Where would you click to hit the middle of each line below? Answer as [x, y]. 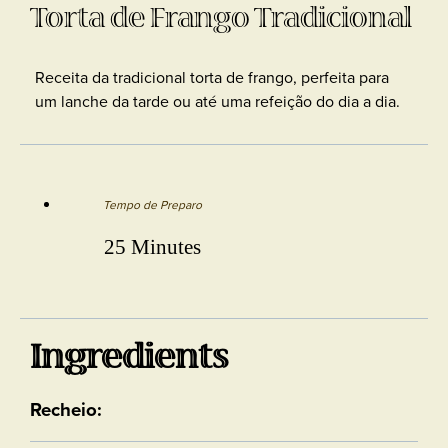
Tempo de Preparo [152, 204]
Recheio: [66, 409]
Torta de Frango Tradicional [221, 18]
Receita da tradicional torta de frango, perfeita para [212, 77]
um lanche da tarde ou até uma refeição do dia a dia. [217, 101]
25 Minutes [152, 247]
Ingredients [129, 357]
